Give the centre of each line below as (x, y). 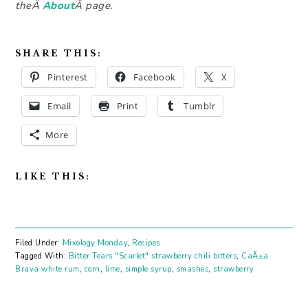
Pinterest (68, 77)
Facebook (154, 77)
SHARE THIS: (59, 54)
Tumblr (200, 106)
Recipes (146, 243)
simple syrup (148, 269)
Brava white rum (47, 269)
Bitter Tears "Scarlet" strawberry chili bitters (153, 256)
